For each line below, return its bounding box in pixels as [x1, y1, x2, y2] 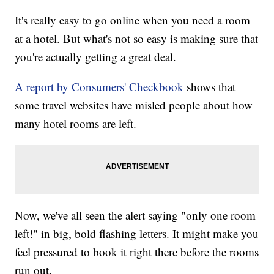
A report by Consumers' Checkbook [15, 79, 184, 95]
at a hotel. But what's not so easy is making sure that [15, 31, 259, 46]
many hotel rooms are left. [15, 116, 137, 131]
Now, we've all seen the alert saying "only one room [15, 207, 256, 223]
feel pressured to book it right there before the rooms [15, 244, 259, 260]
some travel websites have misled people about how [15, 97, 253, 113]
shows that [187, 79, 236, 95]
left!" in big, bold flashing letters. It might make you [15, 226, 259, 242]
